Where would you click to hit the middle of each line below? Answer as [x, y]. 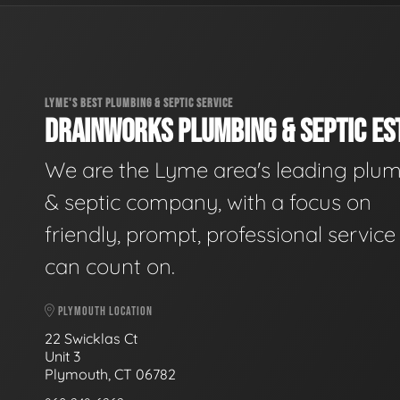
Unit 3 [64, 356]
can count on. [110, 266]
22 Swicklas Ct [93, 338]
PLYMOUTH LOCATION [104, 311]
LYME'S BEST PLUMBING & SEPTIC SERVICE [139, 103]
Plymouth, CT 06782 [110, 374]
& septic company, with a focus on [208, 202]
